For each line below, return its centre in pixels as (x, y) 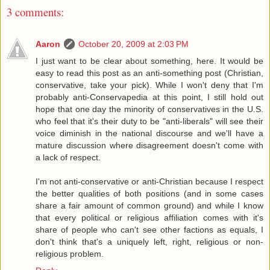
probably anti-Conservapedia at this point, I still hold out (149, 97)
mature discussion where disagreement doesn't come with (149, 145)
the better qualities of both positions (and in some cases (149, 193)
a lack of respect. (68, 157)
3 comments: (35, 12)
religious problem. (70, 253)
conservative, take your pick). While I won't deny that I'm (149, 85)
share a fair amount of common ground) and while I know (149, 205)
